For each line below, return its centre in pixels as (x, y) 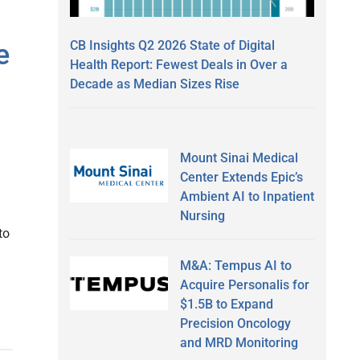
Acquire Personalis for (244, 284)
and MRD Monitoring (239, 342)
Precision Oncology (235, 323)
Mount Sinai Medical (239, 157)
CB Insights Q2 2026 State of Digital (172, 45)
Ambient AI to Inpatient (247, 196)
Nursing (202, 215)
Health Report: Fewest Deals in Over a (179, 64)
